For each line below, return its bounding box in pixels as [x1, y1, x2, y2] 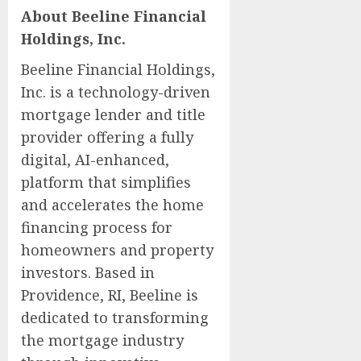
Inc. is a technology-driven [21, 81, 210, 102]
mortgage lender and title [21, 104, 205, 124]
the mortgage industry [21, 330, 184, 350]
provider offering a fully [21, 127, 193, 147]
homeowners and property [21, 239, 214, 259]
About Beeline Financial [21, 6, 206, 26]
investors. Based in [21, 262, 155, 282]
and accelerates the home [21, 194, 204, 214]
